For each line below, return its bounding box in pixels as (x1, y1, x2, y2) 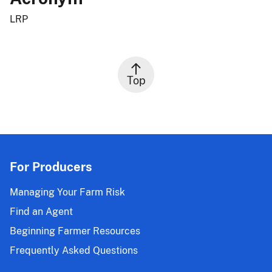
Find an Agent (10, 205, 73, 217)
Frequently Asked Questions (10, 244, 138, 256)
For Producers (10, 159, 92, 174)
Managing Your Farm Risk (10, 186, 125, 198)
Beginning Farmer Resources (10, 225, 140, 237)
